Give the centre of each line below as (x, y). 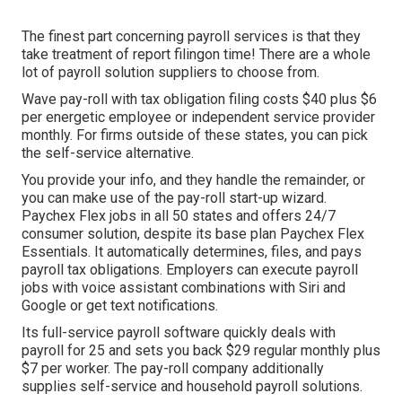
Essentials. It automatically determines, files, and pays (192, 252)
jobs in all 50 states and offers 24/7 (221, 216)
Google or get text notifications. (120, 306)
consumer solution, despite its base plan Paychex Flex (193, 234)
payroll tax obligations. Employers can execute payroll (190, 270)
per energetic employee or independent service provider (198, 118)
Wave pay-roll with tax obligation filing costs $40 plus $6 (199, 100)
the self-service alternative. (108, 153)
